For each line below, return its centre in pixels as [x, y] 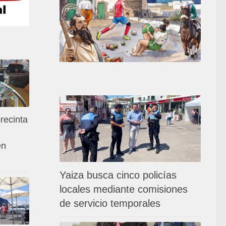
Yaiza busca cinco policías [118, 175]
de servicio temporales [110, 203]
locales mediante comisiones [124, 189]
